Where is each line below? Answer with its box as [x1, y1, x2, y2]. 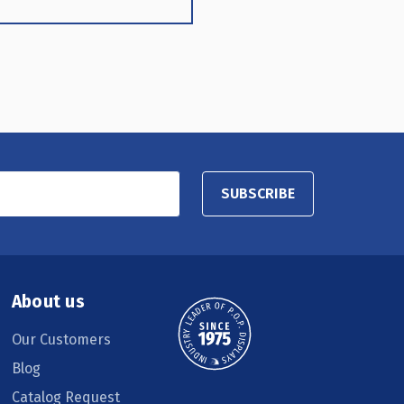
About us [11, 291, 85, 312]
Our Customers [11, 331, 111, 348]
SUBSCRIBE [221, 185, 295, 202]
